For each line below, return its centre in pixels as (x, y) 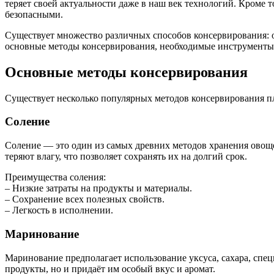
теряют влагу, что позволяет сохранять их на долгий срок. (126, 157)
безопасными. (34, 14)
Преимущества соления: (55, 177)
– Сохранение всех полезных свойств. (85, 199)
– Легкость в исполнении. (59, 210)
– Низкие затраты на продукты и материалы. (98, 188)
